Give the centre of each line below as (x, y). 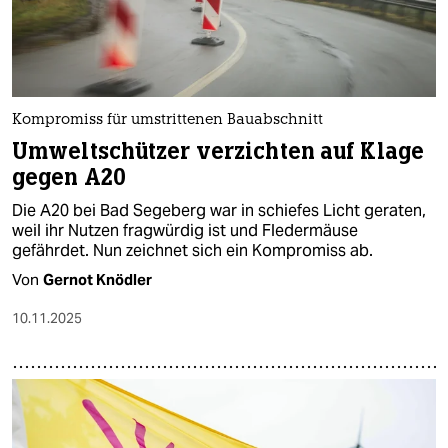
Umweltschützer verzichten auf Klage (218, 152)
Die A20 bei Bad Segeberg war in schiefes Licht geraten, (219, 211)
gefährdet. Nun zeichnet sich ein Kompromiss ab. (192, 251)
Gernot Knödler (97, 280)
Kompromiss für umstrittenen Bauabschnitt (167, 121)
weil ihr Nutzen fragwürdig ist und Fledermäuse (185, 231)
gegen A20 (69, 178)
